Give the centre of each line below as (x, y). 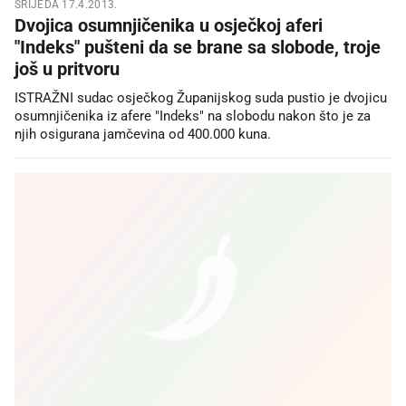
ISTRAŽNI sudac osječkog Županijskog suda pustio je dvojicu (201, 97)
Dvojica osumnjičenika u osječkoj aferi (169, 25)
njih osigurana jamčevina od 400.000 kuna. (143, 134)
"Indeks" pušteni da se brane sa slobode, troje (198, 47)
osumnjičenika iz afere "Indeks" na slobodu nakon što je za (193, 116)
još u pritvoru (67, 68)
